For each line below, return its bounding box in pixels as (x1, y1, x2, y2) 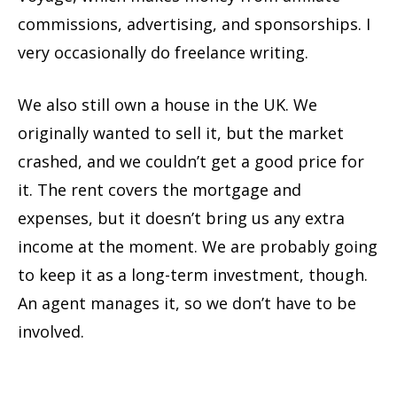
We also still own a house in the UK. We (18, 94, 317, 116)
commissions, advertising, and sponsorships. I (18, 13, 370, 35)
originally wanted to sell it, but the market (18, 122, 344, 144)
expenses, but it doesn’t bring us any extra (18, 207, 345, 230)
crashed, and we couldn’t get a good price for (18, 151, 364, 173)
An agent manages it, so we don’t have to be (18, 292, 356, 315)
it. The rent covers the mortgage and (18, 179, 301, 201)
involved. (18, 321, 84, 343)
